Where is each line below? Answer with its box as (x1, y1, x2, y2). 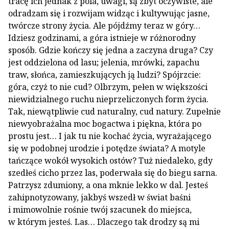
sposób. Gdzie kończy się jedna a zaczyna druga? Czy (8, 44, 213, 56)
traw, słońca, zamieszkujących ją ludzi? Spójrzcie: (8, 69, 201, 80)
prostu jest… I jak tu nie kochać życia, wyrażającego (8, 130, 211, 142)
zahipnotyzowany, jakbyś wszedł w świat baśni (8, 192, 191, 203)
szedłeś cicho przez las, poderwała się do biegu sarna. (8, 167, 217, 178)
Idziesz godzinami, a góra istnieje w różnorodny (8, 32, 196, 43)
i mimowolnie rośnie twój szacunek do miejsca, (8, 204, 192, 215)
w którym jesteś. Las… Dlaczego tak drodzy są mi (8, 216, 199, 227)
